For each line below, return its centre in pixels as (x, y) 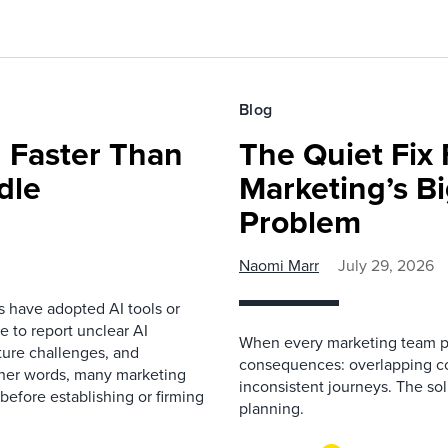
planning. (271, 408)
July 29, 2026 (386, 265)
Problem (300, 221)
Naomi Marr (279, 265)
